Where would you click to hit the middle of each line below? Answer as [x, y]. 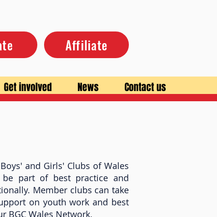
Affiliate [86, 45]
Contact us [145, 87]
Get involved [28, 87]
